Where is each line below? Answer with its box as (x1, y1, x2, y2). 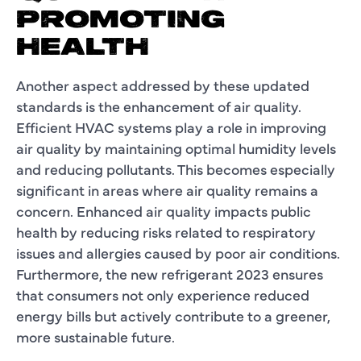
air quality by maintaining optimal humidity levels (16, 137, 336, 158)
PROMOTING (16, 6, 225, 35)
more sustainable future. (16, 326, 175, 346)
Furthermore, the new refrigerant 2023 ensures (16, 263, 323, 284)
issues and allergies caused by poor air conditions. (16, 242, 340, 263)
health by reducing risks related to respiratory (16, 221, 316, 242)
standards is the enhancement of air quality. (16, 95, 301, 116)
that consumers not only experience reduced (16, 284, 309, 305)
